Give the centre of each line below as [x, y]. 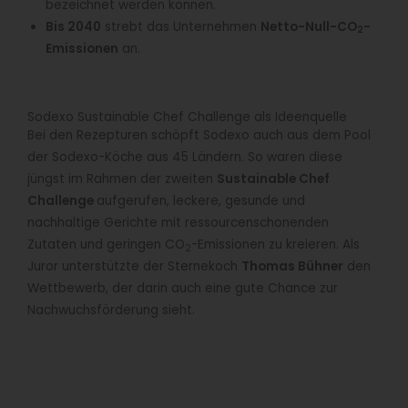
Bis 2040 [73, 26]
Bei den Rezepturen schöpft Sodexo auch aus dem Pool [199, 136]
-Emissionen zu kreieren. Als [275, 245]
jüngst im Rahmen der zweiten [122, 179]
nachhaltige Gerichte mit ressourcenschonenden [178, 223]
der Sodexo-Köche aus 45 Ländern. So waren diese [185, 158]
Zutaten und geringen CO [106, 245]
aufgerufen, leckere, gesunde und [201, 201]
